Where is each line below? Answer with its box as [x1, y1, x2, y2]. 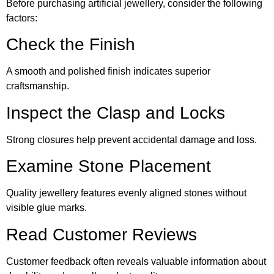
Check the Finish [6, 35, 135, 54]
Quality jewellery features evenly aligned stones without [6, 188, 246, 199]
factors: [6, 13, 37, 24]
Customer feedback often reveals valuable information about [6, 256, 266, 267]
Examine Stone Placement [6, 157, 211, 176]
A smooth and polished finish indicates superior [6, 66, 210, 77]
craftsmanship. [6, 81, 69, 92]
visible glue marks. [6, 202, 87, 213]
